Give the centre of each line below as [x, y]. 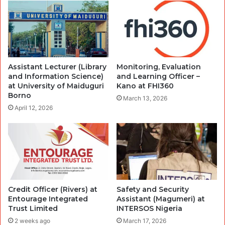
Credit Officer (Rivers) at [53, 189]
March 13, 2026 [145, 98]
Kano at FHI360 [145, 86]
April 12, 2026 [34, 107]
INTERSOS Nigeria [149, 208]
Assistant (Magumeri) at [161, 199]
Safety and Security [153, 189]
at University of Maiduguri [56, 86]
